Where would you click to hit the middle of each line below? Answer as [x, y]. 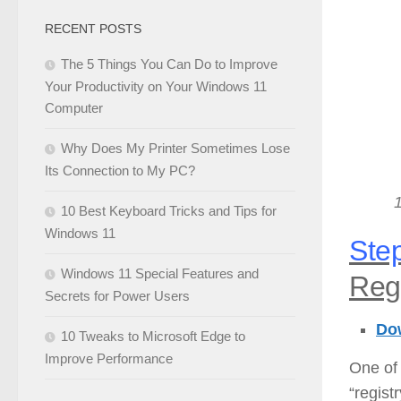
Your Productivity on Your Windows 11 [156, 87]
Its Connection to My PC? [120, 171]
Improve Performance [109, 359]
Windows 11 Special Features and [160, 274]
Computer [74, 108]
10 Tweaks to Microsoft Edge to [153, 337]
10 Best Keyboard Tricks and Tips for [169, 211]
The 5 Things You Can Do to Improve [169, 64]
